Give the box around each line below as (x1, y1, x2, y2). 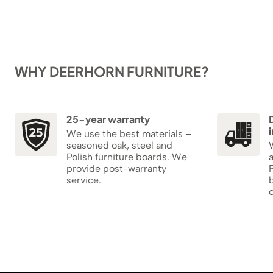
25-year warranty (66, 112, 150, 126)
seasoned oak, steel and (66, 139, 172, 151)
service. (66, 174, 101, 186)
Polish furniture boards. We (66, 151, 187, 163)
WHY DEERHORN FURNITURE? (15, 62, 209, 80)
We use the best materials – (66, 127, 191, 140)
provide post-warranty (66, 162, 166, 174)
